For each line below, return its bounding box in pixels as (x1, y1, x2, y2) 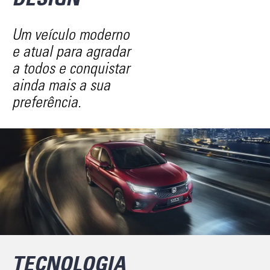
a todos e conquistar (12, 58, 130, 78)
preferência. (12, 92, 81, 111)
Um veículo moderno (12, 24, 130, 44)
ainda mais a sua (12, 75, 110, 95)
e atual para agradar (12, 41, 130, 61)
